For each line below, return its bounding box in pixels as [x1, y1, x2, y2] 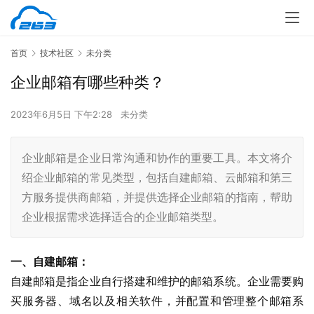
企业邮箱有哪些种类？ [11, 73, 165, 92]
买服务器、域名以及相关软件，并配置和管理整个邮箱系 [11, 294, 303, 308]
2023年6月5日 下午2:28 [11, 109, 115, 121]
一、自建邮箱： [11, 254, 89, 269]
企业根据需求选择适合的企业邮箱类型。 [22, 210, 224, 224]
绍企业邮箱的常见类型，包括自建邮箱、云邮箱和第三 [22, 170, 292, 185]
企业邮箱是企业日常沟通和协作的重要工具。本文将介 [22, 151, 292, 165]
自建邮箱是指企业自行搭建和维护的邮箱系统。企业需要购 [11, 274, 303, 289]
